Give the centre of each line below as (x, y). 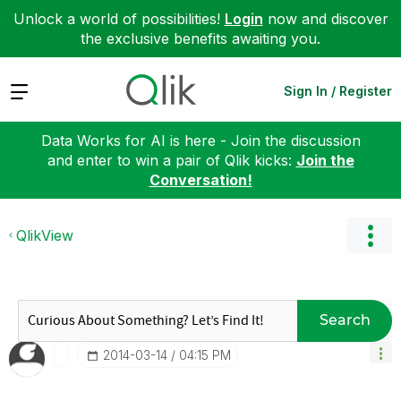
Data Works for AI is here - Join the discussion (200, 140)
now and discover (325, 19)
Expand (34, 90)
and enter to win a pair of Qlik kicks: (171, 160)
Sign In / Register (338, 90)
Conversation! (200, 179)
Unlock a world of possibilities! (119, 19)
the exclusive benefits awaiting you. (200, 38)
